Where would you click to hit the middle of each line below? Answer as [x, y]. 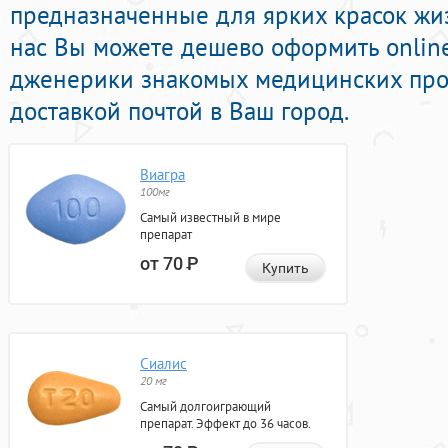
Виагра [162, 175]
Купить [285, 268]
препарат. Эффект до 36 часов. [225, 424]
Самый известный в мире [210, 218]
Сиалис [163, 364]
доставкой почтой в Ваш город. [179, 111]
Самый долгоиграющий [205, 407]
